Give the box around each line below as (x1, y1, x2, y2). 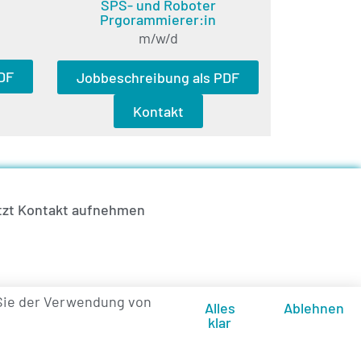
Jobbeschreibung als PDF (77, 68, 239, 87)
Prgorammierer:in (100, 10, 216, 28)
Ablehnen (283, 299, 344, 317)
